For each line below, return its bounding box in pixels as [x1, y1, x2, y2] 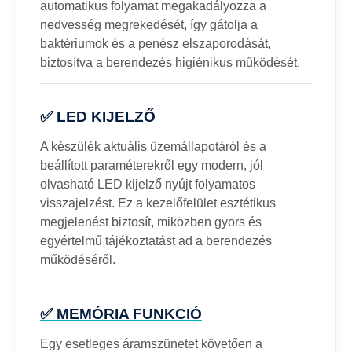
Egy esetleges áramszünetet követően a [40, 336, 262, 350]
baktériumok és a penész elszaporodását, [40, 36, 271, 50]
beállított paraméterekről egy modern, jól [40, 158, 263, 172]
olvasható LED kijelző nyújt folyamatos [40, 177, 255, 191]
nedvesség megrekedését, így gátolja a [40, 17, 258, 31]
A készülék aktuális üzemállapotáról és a [40, 139, 266, 153]
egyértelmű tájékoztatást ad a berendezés [40, 233, 272, 247]
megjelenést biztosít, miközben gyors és [40, 214, 262, 229]
